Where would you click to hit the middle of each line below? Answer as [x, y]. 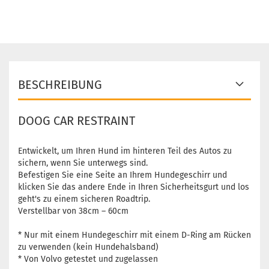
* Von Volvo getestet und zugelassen [88, 259]
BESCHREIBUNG [60, 85]
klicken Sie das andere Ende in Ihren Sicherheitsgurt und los [134, 187]
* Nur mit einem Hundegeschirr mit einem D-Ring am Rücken [134, 235]
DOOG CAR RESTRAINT [77, 121]
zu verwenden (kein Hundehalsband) [88, 247]
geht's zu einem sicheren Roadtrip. [84, 199]
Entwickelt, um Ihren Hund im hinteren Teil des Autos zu [125, 151]
